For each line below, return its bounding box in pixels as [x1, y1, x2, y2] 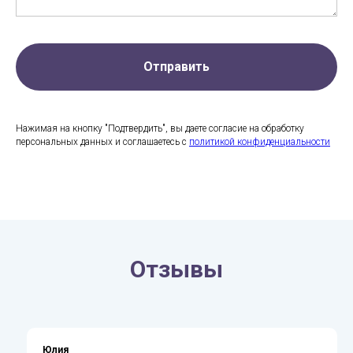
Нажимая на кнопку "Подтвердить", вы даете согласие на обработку [16, 122, 304, 134]
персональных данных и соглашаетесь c [16, 136, 189, 147]
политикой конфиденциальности [189, 136, 330, 147]
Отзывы [130, 255, 223, 283]
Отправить [143, 59, 210, 75]
